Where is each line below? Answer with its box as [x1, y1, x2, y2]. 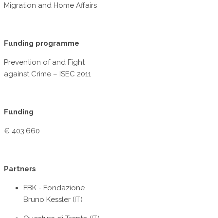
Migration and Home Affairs [4, 1, 97, 10]
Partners [4, 164, 36, 174]
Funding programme [4, 39, 79, 48]
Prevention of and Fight [4, 58, 85, 67]
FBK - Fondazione [23, 183, 85, 193]
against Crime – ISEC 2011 [4, 70, 91, 79]
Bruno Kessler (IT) [23, 195, 83, 204]
